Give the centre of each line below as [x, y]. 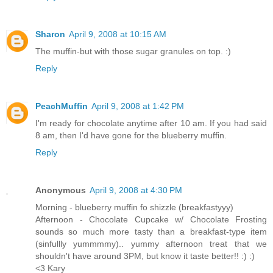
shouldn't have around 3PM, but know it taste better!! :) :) [145, 256]
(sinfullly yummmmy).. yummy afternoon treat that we [151, 244]
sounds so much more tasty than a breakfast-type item [151, 232]
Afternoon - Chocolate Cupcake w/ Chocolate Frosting [151, 220]
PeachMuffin [62, 106]
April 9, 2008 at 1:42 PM [138, 106]
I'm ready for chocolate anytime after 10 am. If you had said [151, 123]
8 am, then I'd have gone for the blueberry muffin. [131, 136]
